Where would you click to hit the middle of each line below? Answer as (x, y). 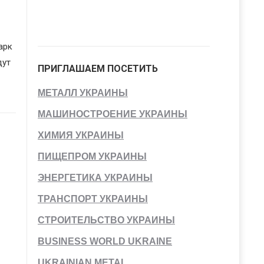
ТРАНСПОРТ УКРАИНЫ (93, 199)
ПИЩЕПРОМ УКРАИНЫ (92, 156)
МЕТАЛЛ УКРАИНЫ (83, 93)
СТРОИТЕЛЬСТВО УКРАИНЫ (106, 220)
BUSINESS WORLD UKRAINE (105, 241)
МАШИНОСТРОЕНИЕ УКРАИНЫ (113, 114)
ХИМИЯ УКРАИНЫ (81, 135)
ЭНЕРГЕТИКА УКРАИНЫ (95, 178)
